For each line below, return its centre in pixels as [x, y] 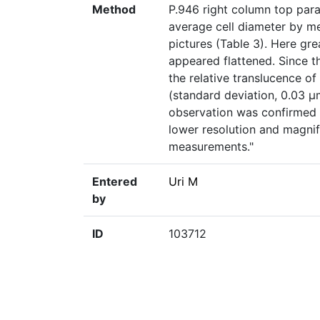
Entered [115, 182]
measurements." [211, 147]
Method [114, 10]
